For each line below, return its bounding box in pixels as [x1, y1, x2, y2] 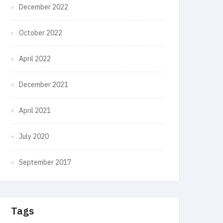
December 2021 [19, 79, 68, 91]
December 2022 [19, 1, 68, 13]
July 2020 [19, 131, 49, 142]
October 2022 [19, 27, 62, 39]
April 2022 [19, 53, 51, 65]
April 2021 [19, 105, 51, 116]
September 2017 [19, 157, 71, 168]
